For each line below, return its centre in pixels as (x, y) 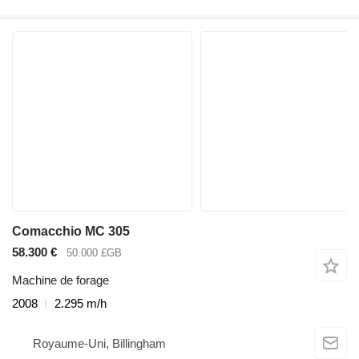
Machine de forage (61, 280)
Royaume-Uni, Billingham (99, 344)
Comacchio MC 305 (71, 232)
